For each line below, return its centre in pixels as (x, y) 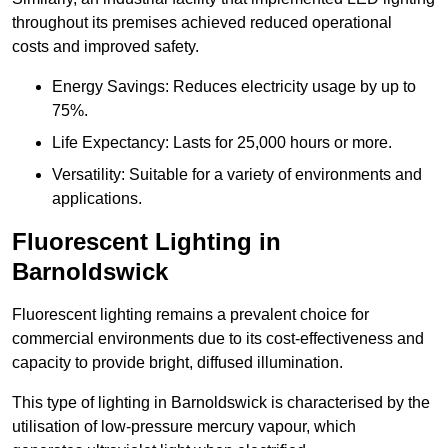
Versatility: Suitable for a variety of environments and (237, 175)
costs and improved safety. (105, 47)
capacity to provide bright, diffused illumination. (177, 363)
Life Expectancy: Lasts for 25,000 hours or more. (222, 143)
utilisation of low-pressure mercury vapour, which (184, 427)
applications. (97, 199)
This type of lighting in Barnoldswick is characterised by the (221, 403)
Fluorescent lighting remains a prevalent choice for (190, 315)
